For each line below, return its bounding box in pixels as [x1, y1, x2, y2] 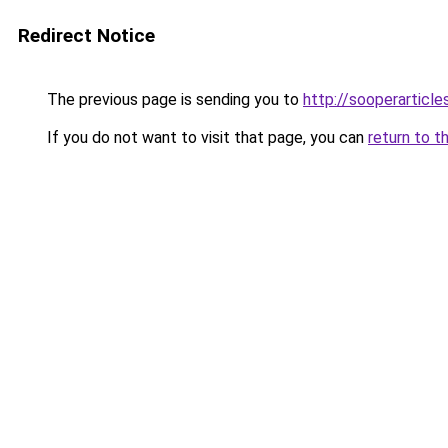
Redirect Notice [18, 24, 155, 47]
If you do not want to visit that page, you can [43, 128, 368, 147]
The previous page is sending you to [43, 90, 303, 109]
